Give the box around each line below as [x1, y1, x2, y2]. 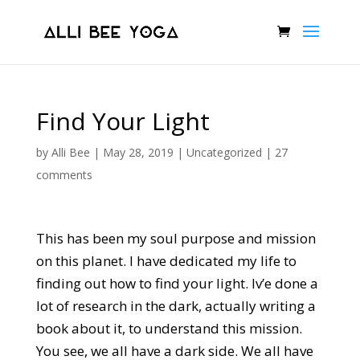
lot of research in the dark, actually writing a [35, 297, 316, 315]
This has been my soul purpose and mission [35, 229, 316, 247]
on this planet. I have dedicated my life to [35, 252, 297, 270]
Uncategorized [186, 145, 262, 160]
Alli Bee [51, 145, 90, 160]
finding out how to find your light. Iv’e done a [35, 274, 318, 292]
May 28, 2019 [102, 145, 174, 160]
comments [35, 167, 92, 182]
